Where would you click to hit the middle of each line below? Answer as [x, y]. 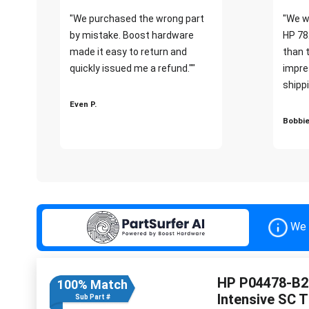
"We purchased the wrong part [137, 18]
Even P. [83, 104]
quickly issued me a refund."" [132, 68]
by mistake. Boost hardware [132, 35]
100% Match [92, 284]
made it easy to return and [128, 51]
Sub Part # [92, 297]
